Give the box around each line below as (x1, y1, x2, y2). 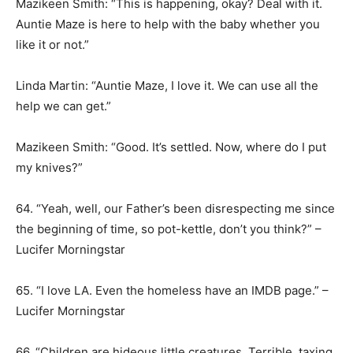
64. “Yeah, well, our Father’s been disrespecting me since (16, 201, 335, 216)
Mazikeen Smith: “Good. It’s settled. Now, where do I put (16, 139, 326, 154)
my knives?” (16, 160, 83, 175)
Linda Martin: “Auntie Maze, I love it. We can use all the (16, 78, 318, 93)
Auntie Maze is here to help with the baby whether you (16, 17, 320, 32)
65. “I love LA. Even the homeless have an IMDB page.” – (16, 283, 329, 298)
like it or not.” (16, 37, 89, 52)
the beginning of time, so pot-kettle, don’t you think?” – (16, 221, 321, 236)
